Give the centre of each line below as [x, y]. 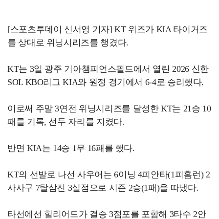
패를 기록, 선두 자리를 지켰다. [66, 121]
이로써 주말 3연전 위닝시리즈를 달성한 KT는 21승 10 [109, 108]
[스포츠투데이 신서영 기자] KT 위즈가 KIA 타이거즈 [108, 29]
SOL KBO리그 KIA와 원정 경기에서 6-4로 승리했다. [106, 82]
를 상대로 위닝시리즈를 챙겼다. [68, 42]
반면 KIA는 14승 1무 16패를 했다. [71, 148]
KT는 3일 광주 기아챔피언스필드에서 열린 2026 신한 [108, 69]
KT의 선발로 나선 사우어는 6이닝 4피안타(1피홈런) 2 [109, 174]
